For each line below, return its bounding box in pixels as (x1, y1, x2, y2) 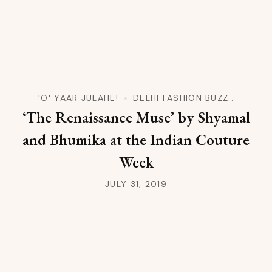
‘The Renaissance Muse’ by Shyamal (22, 107, 250, 127)
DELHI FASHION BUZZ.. (132, 92, 234, 104)
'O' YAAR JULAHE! (38, 92, 118, 104)
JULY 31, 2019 (105, 178, 167, 190)
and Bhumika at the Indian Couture (22, 130, 250, 150)
